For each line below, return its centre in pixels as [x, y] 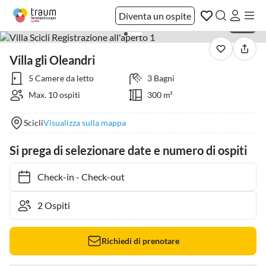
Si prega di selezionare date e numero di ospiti [128, 150]
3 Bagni [161, 78]
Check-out [97, 177]
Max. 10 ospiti [54, 95]
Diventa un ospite [155, 15]
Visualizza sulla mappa [85, 123]
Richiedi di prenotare [140, 241]
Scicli [34, 123]
